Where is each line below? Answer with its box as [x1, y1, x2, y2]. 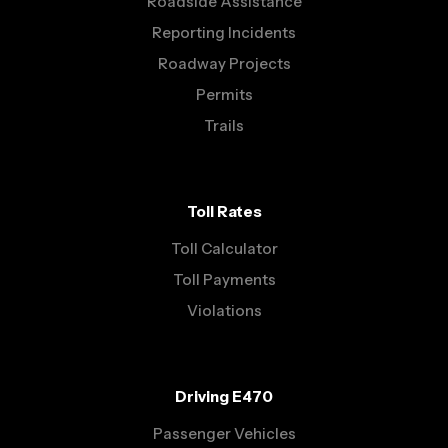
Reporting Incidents [152, 23, 296, 43]
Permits [195, 85, 253, 105]
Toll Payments [172, 270, 276, 290]
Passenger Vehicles [152, 424, 296, 444]
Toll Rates [186, 202, 262, 222]
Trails [204, 116, 244, 136]
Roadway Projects [157, 54, 291, 74]
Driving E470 [175, 387, 273, 407]
